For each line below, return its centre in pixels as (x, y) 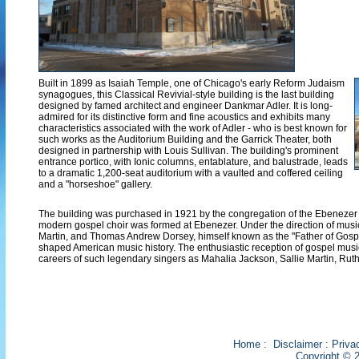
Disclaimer (297, 344)
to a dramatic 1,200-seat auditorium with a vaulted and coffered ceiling (191, 173)
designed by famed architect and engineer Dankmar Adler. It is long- (186, 106)
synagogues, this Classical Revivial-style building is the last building (186, 95)
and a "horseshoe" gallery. (95, 184)
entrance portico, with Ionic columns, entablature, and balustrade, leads (193, 162)
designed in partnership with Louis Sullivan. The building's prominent (188, 151)
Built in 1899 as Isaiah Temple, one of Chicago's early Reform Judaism (192, 83)
